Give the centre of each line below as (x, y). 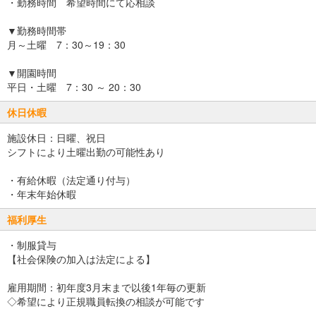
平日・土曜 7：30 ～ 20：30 (74, 87)
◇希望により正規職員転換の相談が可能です (106, 302)
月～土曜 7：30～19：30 (66, 45)
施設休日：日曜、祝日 (56, 138)
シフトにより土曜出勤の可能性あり (86, 152)
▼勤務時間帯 (37, 31)
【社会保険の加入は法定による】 (81, 259)
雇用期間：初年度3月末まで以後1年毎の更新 (107, 287)
